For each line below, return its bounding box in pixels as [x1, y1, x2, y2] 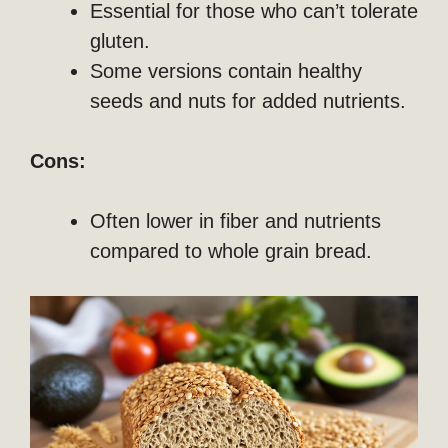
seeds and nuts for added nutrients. [90, 89, 406, 112]
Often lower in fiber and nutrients [90, 209, 381, 232]
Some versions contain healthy [90, 59, 362, 82]
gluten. [90, 29, 150, 52]
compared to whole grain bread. [90, 239, 372, 262]
